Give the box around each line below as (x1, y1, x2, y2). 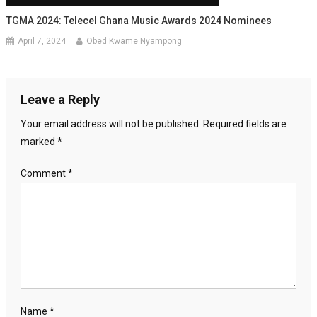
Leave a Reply (20, 91, 100, 107)
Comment (20, 167, 68, 179)
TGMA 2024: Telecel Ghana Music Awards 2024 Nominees (6, 14, 272, 26)
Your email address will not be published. (20, 117, 201, 129)
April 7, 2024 (18, 35, 67, 46)
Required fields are (202, 117, 287, 129)
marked (20, 135, 57, 147)
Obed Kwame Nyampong (86, 35, 183, 46)
